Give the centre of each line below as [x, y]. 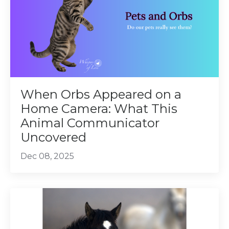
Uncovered [53, 138]
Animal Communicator [90, 123]
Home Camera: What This [99, 109]
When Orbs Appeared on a [101, 95]
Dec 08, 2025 [47, 156]
